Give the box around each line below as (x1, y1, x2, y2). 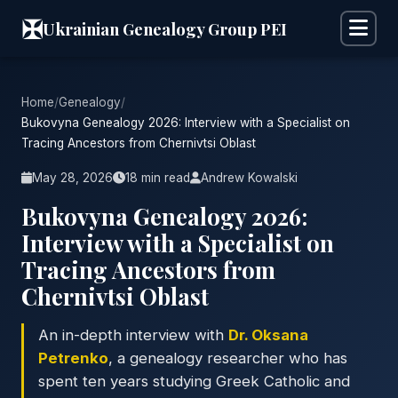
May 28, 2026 (32, 171, 113, 185)
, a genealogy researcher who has (108, 349, 347, 367)
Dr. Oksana (228, 326, 308, 344)
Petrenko (38, 349, 108, 367)
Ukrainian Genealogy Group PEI (43, 17, 287, 40)
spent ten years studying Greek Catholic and (38, 372, 350, 390)
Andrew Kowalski (201, 171, 298, 185)
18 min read (125, 171, 190, 185)
